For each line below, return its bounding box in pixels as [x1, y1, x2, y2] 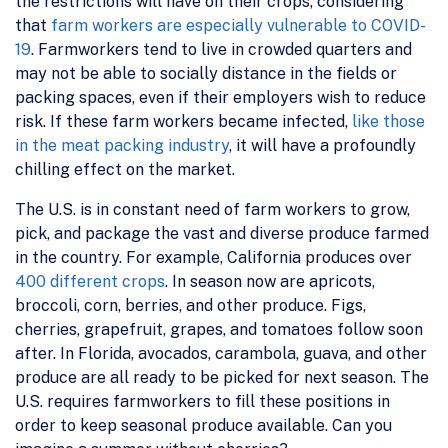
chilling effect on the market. [15, 160, 235, 180]
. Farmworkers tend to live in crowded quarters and [31, 40, 412, 60]
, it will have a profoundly [229, 136, 416, 156]
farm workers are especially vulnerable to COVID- [51, 16, 426, 36]
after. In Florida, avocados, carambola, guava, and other [15, 344, 427, 364]
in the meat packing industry [15, 136, 229, 156]
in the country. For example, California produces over [15, 248, 412, 268]
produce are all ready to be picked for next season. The [15, 368, 429, 388]
